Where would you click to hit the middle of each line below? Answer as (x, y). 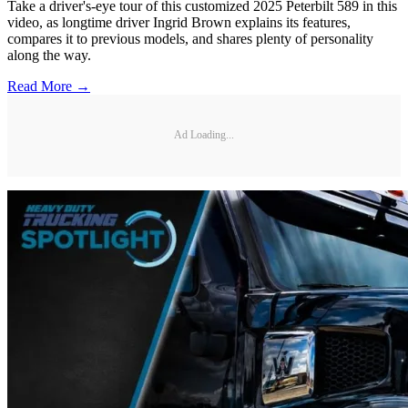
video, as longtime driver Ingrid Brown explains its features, (179, 22)
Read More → (49, 86)
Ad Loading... (204, 135)
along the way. (49, 55)
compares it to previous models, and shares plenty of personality (190, 38)
